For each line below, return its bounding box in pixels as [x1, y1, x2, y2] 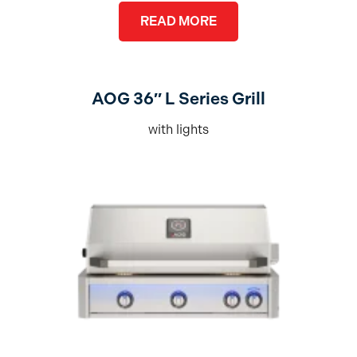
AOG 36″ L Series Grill [91, 89, 265, 109]
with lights [147, 122, 209, 138]
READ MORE [139, 14, 217, 29]
